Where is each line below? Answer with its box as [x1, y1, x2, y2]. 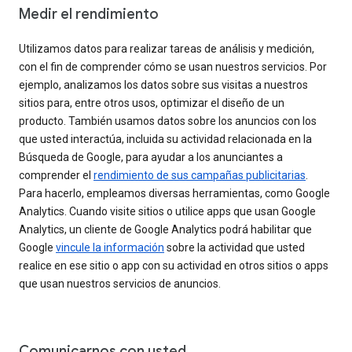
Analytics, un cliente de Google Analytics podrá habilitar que [19, 222, 312, 236]
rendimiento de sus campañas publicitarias [93, 168, 306, 181]
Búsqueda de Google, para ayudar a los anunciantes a [19, 150, 283, 163]
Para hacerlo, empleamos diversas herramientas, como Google [19, 186, 330, 200]
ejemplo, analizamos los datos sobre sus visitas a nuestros [19, 78, 308, 91]
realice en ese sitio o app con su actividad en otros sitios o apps [19, 258, 328, 272]
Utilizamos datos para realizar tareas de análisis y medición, [19, 42, 314, 55]
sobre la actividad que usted [164, 240, 305, 254]
